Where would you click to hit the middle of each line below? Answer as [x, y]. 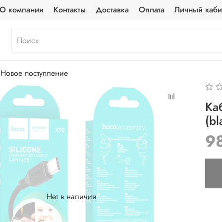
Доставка [112, 10]
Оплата [152, 10]
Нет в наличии [72, 197]
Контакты [70, 10]
